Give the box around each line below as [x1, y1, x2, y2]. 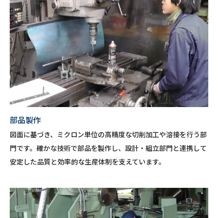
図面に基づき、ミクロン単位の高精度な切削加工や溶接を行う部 [10, 129, 207, 139]
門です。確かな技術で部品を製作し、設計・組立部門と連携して [10, 143, 207, 153]
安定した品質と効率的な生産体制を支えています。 [10, 157, 165, 166]
